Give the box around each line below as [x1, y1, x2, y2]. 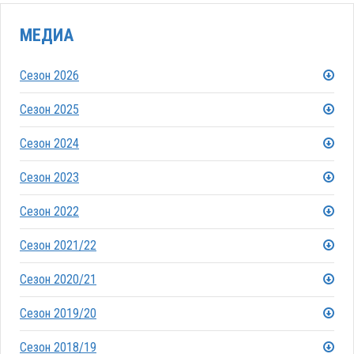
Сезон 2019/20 [20, 306, 96, 322]
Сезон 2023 [20, 170, 79, 186]
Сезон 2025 [20, 102, 79, 118]
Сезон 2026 [20, 68, 79, 84]
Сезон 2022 [20, 204, 79, 220]
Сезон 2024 [20, 136, 79, 152]
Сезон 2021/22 [20, 238, 96, 254]
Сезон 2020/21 [20, 272, 96, 288]
